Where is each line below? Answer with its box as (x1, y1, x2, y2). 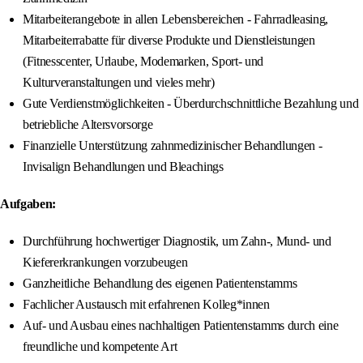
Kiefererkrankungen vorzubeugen (23, 255, 188, 270)
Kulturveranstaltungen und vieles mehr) (23, 75, 215, 90)
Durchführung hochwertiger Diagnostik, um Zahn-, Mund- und (23, 234, 331, 249)
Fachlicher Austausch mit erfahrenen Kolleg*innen (23, 297, 270, 312)
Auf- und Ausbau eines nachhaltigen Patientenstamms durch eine (23, 318, 339, 333)
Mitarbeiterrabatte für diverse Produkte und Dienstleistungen (23, 33, 315, 48)
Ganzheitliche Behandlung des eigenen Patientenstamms (23, 276, 297, 291)
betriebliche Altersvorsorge (23, 117, 153, 132)
